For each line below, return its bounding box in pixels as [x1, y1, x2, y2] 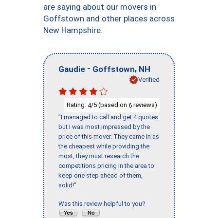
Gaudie [58, 64, 85, 74]
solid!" [58, 182, 76, 189]
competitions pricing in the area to [58, 162, 154, 170]
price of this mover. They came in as [58, 133, 159, 141]
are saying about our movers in [43, 2, 156, 12]
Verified [138, 75, 160, 83]
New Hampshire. [43, 25, 103, 35]
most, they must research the [58, 152, 139, 160]
